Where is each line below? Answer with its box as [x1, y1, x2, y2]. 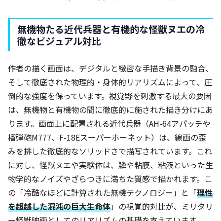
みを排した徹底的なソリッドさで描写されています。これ [8, 145, 212, 157]
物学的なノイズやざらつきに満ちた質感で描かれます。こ [8, 173, 212, 185]
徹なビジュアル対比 [17, 34, 101, 48]
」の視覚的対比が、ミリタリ [110, 200, 213, 213]
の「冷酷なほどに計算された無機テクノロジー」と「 [8, 186, 197, 199]
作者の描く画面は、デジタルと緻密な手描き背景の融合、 [8, 62, 213, 74]
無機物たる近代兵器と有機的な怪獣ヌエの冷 [17, 22, 205, 37]
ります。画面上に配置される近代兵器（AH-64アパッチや [8, 117, 211, 130]
